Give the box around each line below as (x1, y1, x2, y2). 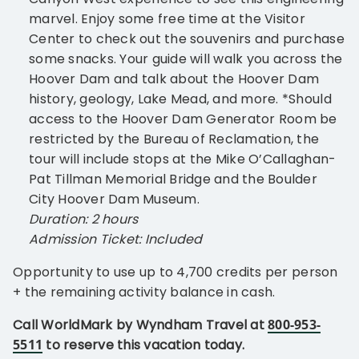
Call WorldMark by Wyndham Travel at (13, 316, 268, 335)
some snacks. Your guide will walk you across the (29, 50, 343, 69)
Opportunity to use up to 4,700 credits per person (13, 263, 338, 282)
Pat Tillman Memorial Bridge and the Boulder (29, 170, 318, 189)
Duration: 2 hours (29, 210, 139, 229)
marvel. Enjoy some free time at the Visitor (29, 10, 306, 29)
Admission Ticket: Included (29, 230, 203, 249)
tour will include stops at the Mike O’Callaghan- (29, 150, 337, 169)
